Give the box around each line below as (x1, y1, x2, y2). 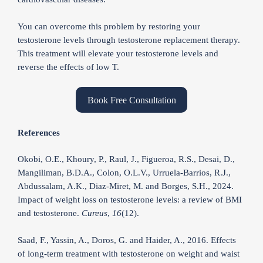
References (18, 127, 60, 137)
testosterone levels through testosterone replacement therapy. (18, 35, 240, 45)
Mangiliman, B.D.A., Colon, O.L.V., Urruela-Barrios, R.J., (18, 168, 231, 177)
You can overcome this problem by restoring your (18, 21, 200, 31)
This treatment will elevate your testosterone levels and (18, 48, 218, 58)
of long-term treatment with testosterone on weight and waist (18, 248, 240, 258)
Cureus (82, 208, 107, 218)
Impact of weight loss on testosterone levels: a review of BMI (18, 195, 242, 204)
